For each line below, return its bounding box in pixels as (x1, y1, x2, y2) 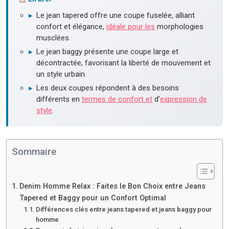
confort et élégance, (36, 22, 106, 32)
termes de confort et (82, 95, 152, 104)
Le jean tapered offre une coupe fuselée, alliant (36, 11, 195, 20)
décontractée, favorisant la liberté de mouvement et (36, 58, 211, 68)
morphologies (155, 22, 203, 32)
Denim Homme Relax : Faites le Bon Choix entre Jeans (19, 182, 205, 191)
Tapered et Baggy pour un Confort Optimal (19, 194, 166, 203)
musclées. (36, 33, 71, 43)
